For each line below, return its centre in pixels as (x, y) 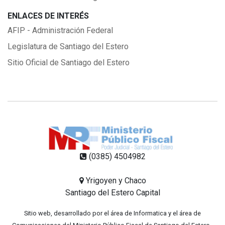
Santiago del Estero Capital (113, 192)
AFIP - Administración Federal (60, 30)
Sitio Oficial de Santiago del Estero (69, 62)
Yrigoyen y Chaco (116, 180)
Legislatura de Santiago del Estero (68, 46)
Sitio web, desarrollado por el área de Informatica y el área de (113, 213)
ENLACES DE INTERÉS (48, 16)
